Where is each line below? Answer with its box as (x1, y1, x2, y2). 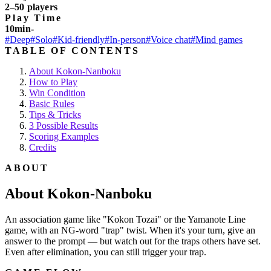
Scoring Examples (29, 131, 99, 142)
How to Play (29, 76, 77, 87)
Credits (29, 142, 56, 152)
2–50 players (5, 1, 57, 12)
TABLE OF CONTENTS (5, 45, 140, 56)
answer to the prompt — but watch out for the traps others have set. (5, 235, 261, 246)
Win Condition (29, 87, 85, 98)
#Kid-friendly (53, 34, 105, 45)
